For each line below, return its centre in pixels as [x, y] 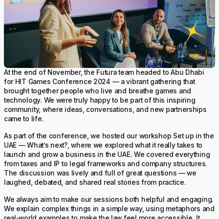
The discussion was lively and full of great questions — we [100, 173]
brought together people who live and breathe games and [97, 91]
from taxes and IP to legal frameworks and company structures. [106, 164]
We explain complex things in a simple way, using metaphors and [109, 208]
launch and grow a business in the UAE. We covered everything [107, 155]
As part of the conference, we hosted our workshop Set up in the [109, 136]
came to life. [24, 119]
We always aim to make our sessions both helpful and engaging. [109, 199]
